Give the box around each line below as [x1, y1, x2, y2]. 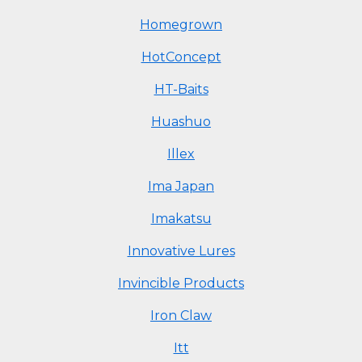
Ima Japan [148, 179, 214, 194]
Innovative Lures [127, 243, 235, 259]
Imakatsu [150, 211, 212, 226]
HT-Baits [154, 82, 208, 97]
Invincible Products [118, 276, 244, 291]
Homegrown [140, 17, 222, 32]
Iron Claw [150, 308, 212, 323]
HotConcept [141, 49, 221, 65]
